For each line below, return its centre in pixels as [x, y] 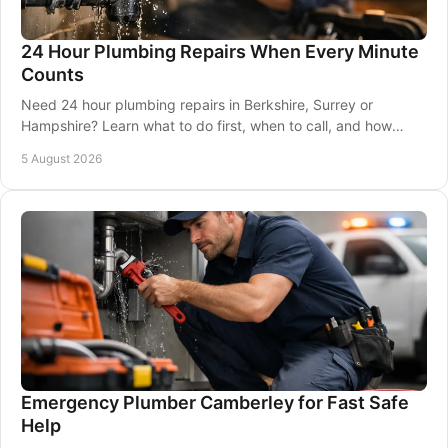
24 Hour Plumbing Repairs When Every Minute [220, 51]
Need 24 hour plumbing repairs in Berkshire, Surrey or [197, 104]
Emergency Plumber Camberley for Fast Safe [215, 402]
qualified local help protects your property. [160, 146]
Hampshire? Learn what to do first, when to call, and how [206, 125]
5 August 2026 [61, 158]
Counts [52, 74]
